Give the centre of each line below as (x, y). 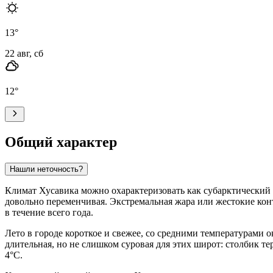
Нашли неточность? (46, 169)
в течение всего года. (49, 212)
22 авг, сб (24, 53)
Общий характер (61, 142)
